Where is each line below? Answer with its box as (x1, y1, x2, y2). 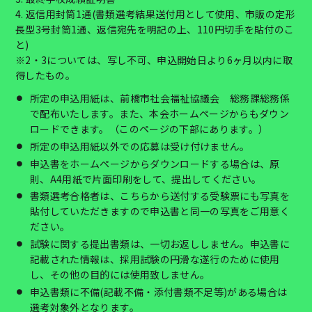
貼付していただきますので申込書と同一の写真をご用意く (30, 204, 290, 219)
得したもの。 (15, 68, 76, 82)
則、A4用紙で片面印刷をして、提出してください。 (30, 171, 262, 186)
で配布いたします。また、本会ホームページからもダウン (30, 107, 290, 121)
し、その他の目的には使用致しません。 (30, 267, 210, 282)
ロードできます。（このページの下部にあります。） (30, 122, 269, 136)
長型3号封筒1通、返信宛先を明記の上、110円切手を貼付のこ (15, 22, 295, 36)
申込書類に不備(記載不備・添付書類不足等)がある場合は (30, 285, 288, 299)
